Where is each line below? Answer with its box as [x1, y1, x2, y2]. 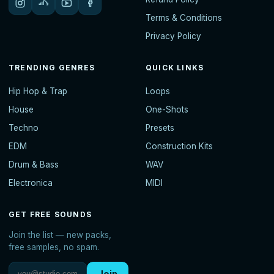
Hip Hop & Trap [9, 86, 67, 97]
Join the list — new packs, [9, 230, 111, 240]
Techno [9, 123, 39, 133]
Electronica [9, 178, 53, 188]
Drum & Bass [9, 160, 59, 170]
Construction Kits [146, 141, 213, 152]
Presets [146, 123, 174, 133]
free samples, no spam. [9, 242, 99, 253]
